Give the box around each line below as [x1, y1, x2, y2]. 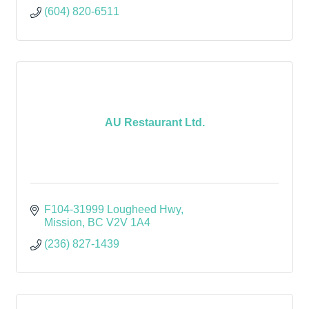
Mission [44, 217, 82, 228]
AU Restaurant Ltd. [104, 116, 205, 128]
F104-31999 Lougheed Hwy [44, 203, 181, 215]
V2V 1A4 [106, 217, 150, 228]
